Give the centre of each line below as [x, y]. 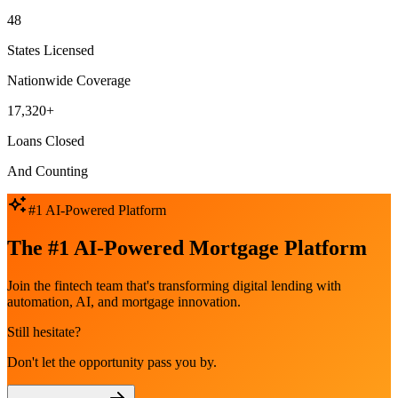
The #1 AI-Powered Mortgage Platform [187, 248]
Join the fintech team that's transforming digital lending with [174, 285]
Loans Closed [46, 141]
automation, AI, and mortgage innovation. [124, 301]
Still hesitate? [44, 331]
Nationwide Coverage [69, 81]
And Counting [48, 171]
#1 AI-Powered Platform [97, 211]
